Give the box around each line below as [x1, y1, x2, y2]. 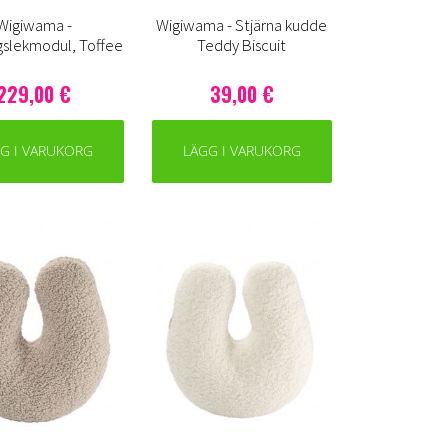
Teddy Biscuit [197, 34, 287, 57]
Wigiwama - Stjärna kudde [156, 14, 328, 37]
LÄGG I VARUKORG [182, 141, 301, 161]
